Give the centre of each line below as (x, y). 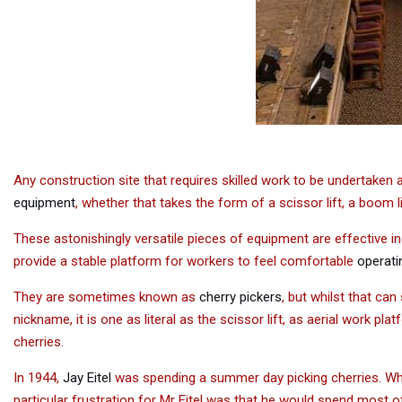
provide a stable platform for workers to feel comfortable (184, 261)
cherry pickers (239, 297)
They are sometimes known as (105, 297)
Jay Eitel (85, 378)
